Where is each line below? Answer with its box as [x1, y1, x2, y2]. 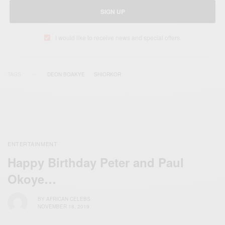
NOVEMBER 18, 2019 [38, 202, 89, 210]
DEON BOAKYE [47, 71, 85, 78]
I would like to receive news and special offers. [55, 33, 181, 42]
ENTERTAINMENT [8, 140, 58, 148]
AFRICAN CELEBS [46, 195, 90, 202]
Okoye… [8, 170, 56, 188]
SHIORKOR [94, 71, 121, 78]
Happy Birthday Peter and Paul [8, 154, 184, 171]
